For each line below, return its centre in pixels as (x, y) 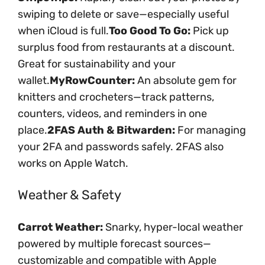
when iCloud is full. (63, 31)
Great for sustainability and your (97, 64)
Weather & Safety (70, 195)
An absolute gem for (186, 81)
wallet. (34, 81)
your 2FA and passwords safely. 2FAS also (121, 147)
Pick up (210, 31)
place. (33, 130)
